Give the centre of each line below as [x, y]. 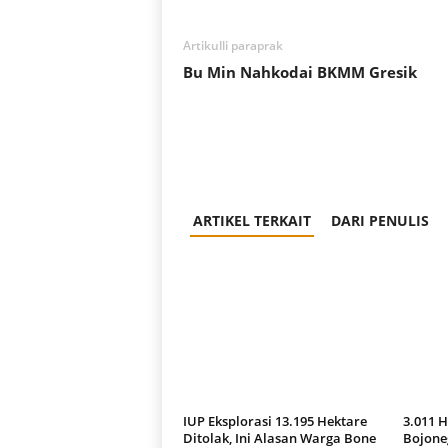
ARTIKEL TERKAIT [251, 220]
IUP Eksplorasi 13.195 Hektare [274, 420]
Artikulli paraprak [232, 45]
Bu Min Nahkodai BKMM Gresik [299, 71]
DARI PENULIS [379, 220]
